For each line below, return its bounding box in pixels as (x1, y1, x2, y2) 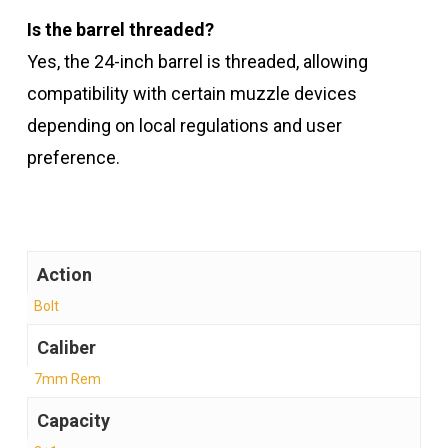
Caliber (36, 337, 96, 359)
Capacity (36, 410, 110, 432)
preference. (26, 147, 120, 169)
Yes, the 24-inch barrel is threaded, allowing (26, 51, 368, 73)
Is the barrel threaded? (26, 19, 214, 41)
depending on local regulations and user (26, 115, 342, 137)
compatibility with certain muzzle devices (26, 83, 357, 105)
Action (36, 264, 92, 286)
